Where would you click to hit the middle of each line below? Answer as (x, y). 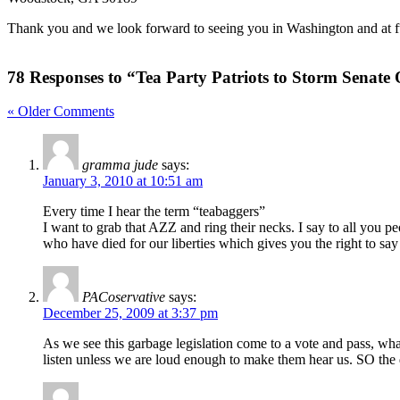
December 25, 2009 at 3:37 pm (130, 313)
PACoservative (124, 297)
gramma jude (120, 165)
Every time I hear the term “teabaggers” (154, 212)
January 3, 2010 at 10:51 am (123, 181)
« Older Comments (61, 112)
